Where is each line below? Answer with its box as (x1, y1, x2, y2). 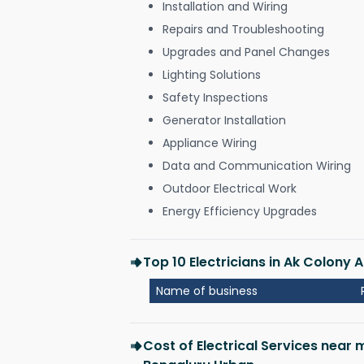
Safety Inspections (162, 89, 268, 106)
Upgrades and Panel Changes (162, 43, 330, 60)
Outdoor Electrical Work (162, 180, 297, 197)
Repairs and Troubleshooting (162, 20, 324, 37)
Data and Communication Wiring (162, 157, 351, 174)
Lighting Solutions (162, 66, 261, 83)
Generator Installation (162, 111, 286, 128)
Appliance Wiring (162, 134, 257, 151)
